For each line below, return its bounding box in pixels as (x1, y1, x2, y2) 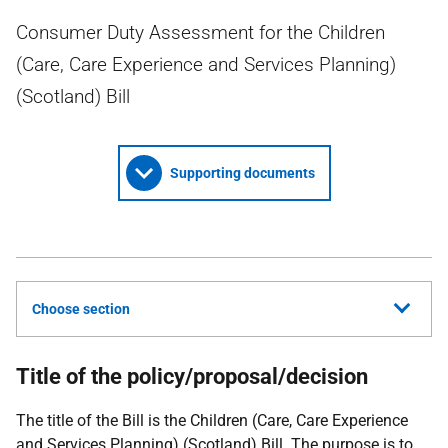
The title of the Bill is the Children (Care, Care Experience (16, 411, 408, 430)
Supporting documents (169, 165, 315, 181)
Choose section (32, 301, 130, 317)
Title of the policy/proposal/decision (16, 364, 368, 389)
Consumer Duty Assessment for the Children (16, 21, 385, 44)
